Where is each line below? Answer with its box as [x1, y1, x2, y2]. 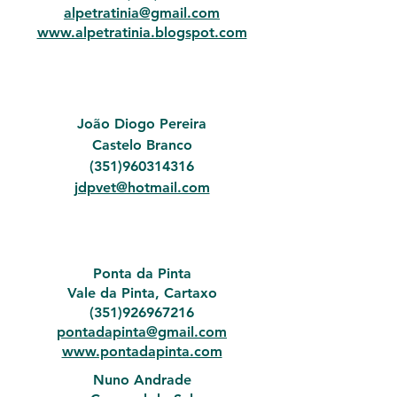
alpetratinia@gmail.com [64, 4, 220, 21]
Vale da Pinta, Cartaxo [66, 284, 217, 301]
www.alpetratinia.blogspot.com [36, 24, 247, 41]
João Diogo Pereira [77, 115, 206, 132]
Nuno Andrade [92, 371, 191, 388]
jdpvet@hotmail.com [74, 179, 210, 196]
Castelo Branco [91, 136, 192, 153]
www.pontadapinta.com [61, 343, 222, 360]
